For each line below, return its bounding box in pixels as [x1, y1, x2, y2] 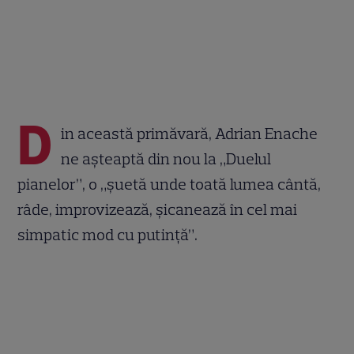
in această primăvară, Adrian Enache [61, 123, 318, 143]
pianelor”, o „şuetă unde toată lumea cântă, [17, 174, 322, 194]
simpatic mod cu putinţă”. [17, 224, 198, 244]
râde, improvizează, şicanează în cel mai [17, 199, 298, 219]
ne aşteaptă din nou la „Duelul [61, 149, 272, 168]
